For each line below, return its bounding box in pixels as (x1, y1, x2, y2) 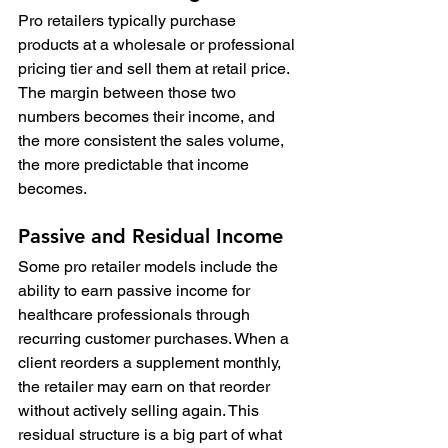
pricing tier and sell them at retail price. (18, 58, 293, 78)
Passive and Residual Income (18, 223, 283, 248)
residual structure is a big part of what (18, 424, 286, 444)
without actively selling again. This (18, 400, 263, 420)
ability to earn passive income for (18, 280, 254, 300)
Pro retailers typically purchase (18, 10, 240, 30)
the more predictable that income (18, 154, 253, 174)
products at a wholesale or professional (18, 34, 299, 54)
